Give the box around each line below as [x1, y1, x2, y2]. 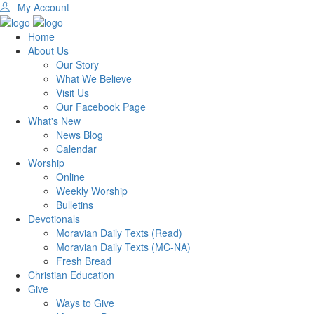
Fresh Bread [56, 254, 111, 268]
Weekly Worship [56, 184, 128, 198]
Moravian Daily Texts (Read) [56, 226, 182, 240]
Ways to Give [56, 296, 114, 310]
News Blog [56, 128, 103, 142]
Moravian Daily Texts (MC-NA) [56, 240, 191, 254]
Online [56, 170, 85, 184]
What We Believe [56, 71, 132, 86]
